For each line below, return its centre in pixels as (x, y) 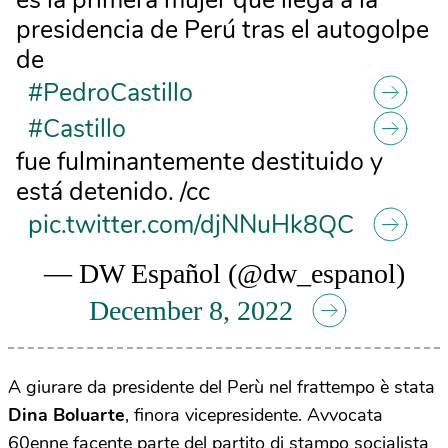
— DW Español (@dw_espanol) (224, 274)
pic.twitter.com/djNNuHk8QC (191, 225)
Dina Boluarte (66, 414)
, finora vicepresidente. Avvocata (254, 414)
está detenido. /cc (113, 192)
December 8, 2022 (191, 311)
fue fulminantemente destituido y (199, 162)
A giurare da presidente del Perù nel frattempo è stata (221, 386)
